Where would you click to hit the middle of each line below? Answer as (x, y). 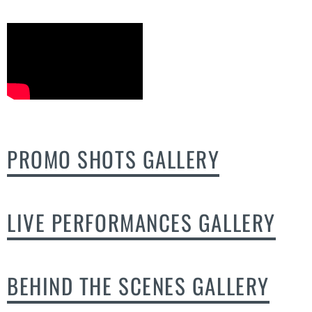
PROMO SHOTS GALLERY (114, 158)
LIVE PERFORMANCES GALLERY (141, 222)
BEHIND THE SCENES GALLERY (138, 285)
